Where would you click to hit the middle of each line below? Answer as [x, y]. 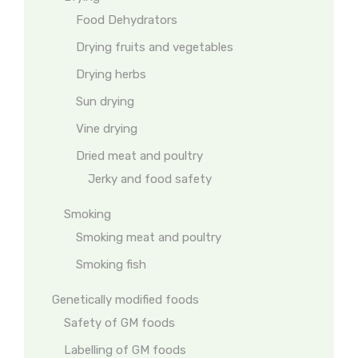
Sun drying [105, 101]
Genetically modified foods [125, 300]
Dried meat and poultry [139, 156]
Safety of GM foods [119, 323]
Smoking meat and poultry [149, 237]
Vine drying [107, 129]
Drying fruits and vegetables [155, 47]
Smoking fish [111, 265]
